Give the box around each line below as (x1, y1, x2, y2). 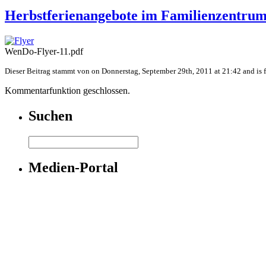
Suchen (28, 107, 72, 123)
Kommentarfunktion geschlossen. (5, 85, 130, 96)
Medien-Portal (28, 160, 118, 176)
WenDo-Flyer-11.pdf (5, 46, 83, 56)
